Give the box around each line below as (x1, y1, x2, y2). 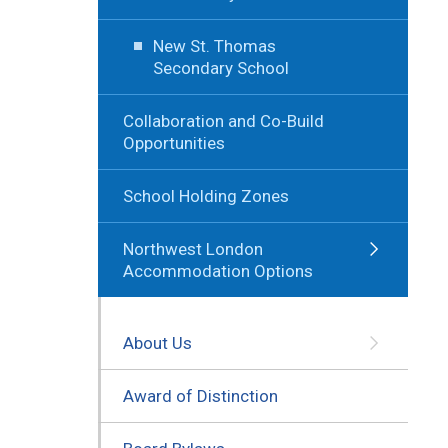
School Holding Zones (122, 185, 289, 206)
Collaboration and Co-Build (122, 110, 324, 131)
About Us (122, 332, 192, 353)
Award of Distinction (122, 385, 278, 406)
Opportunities (122, 132, 225, 153)
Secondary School (152, 57, 289, 78)
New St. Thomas (152, 35, 276, 56)
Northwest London (122, 238, 263, 259)
